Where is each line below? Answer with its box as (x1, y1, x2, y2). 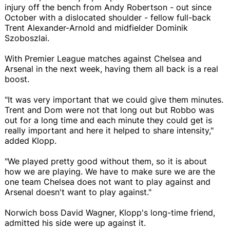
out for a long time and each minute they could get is (5, 114, 212, 125)
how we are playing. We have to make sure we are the (5, 166, 215, 177)
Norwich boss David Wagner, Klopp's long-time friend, (5, 207, 215, 218)
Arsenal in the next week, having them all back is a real (5, 63, 218, 74)
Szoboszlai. (5, 32, 49, 43)
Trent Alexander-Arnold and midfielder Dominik (5, 22, 188, 33)
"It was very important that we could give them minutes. (5, 94, 223, 105)
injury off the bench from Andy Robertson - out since (5, 2, 212, 12)
